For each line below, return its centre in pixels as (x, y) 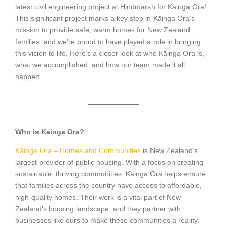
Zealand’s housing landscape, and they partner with (98, 209)
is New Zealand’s (169, 150)
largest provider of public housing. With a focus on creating (109, 162)
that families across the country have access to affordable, (108, 185)
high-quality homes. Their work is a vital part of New (98, 197)
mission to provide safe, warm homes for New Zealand (103, 30)
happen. (28, 77)
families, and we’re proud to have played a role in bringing (108, 42)
